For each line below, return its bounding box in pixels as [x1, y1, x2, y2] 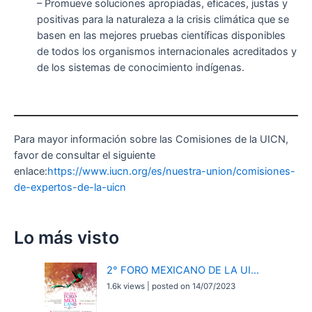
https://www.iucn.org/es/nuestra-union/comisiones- [47, 164, 295, 178]
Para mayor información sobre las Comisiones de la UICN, [14, 132, 288, 146]
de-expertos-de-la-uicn [14, 180, 126, 194]
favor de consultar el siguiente [14, 148, 155, 162]
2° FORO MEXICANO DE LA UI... [107, 264, 260, 277]
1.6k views [107, 281, 146, 292]
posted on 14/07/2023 [152, 281, 236, 292]
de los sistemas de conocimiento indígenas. [36, 61, 244, 74]
